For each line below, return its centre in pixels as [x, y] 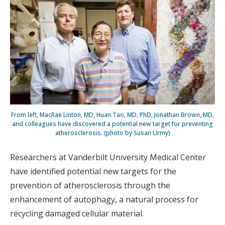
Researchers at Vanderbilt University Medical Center [108, 157]
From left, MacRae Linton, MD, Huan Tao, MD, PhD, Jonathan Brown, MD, [113, 115]
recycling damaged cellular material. [77, 213]
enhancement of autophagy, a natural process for [104, 199]
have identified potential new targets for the [93, 171]
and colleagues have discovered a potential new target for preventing [113, 124]
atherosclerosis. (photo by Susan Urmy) [113, 133]
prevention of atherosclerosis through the [90, 185]
